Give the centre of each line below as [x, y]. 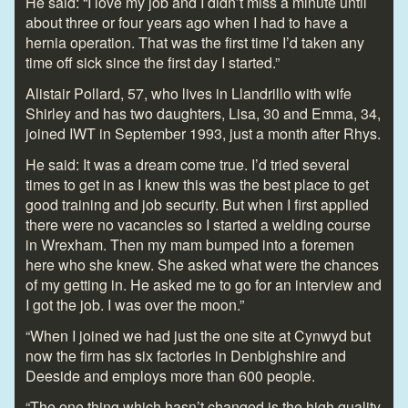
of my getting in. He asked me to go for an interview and [204, 285]
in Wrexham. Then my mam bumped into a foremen [190, 245]
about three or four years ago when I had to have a [187, 23]
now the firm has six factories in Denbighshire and [186, 356]
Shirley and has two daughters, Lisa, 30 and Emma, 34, [203, 114]
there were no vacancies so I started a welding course [198, 225]
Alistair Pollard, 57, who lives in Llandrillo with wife [189, 94]
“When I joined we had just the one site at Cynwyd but [198, 336]
